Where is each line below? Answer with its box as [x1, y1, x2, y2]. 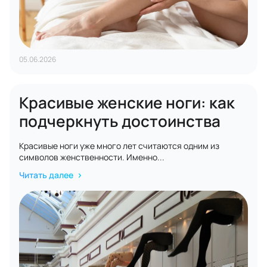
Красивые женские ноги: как [19, 92, 235, 113]
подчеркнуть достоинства [19, 110, 221, 132]
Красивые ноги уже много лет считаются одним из [19, 140, 219, 151]
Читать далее [19, 169, 75, 181]
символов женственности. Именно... [19, 151, 164, 163]
